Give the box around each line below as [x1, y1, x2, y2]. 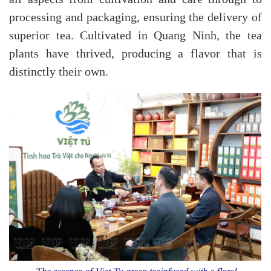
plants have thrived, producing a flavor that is [9, 47, 262, 60]
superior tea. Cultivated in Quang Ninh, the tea [9, 28, 262, 42]
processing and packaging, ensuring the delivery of [9, 10, 262, 24]
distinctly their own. [9, 65, 111, 79]
